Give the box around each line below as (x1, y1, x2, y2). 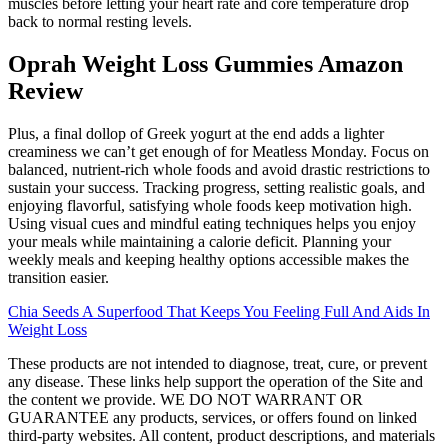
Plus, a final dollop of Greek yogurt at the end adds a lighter (8, 124, 384, 142)
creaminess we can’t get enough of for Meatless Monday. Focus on (8, 142, 429, 160)
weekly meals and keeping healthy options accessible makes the (8, 250, 409, 268)
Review (8, 77, 83, 104)
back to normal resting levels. (8, 12, 192, 30)
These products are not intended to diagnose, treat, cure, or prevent (8, 354, 427, 372)
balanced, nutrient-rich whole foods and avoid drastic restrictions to (8, 160, 430, 178)
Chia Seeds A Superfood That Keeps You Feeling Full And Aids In (8, 302, 430, 320)
